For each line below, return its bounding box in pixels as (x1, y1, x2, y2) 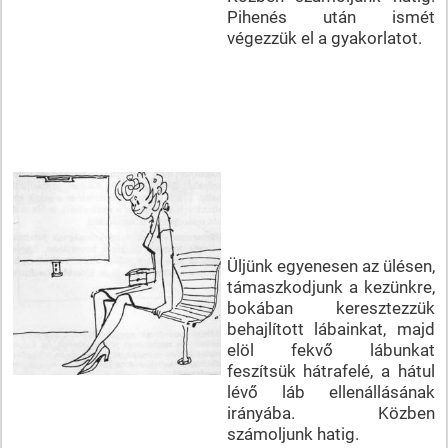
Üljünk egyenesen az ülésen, (226, 255, 435, 276)
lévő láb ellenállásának (226, 381, 435, 402)
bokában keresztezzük (226, 297, 435, 318)
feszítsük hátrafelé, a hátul (226, 360, 435, 381)
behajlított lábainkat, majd (226, 318, 435, 339)
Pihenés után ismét (226, 6, 435, 27)
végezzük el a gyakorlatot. (226, 27, 422, 48)
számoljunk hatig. (226, 423, 359, 444)
